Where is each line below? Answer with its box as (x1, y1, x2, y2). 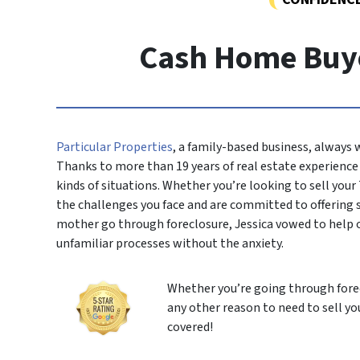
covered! (166, 318, 213, 337)
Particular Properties (56, 138, 174, 157)
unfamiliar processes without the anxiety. (56, 235, 284, 253)
